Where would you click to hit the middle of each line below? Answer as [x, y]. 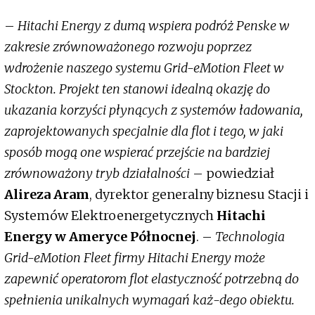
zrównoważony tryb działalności [97, 174]
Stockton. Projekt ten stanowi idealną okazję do [137, 89]
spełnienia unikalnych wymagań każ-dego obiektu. [149, 300]
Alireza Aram [47, 195]
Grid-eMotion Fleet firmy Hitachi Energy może [135, 258]
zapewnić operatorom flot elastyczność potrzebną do [152, 279]
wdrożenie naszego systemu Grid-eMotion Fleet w [144, 68]
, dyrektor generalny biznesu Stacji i [199, 195]
